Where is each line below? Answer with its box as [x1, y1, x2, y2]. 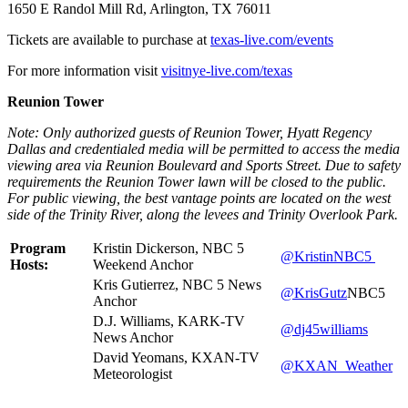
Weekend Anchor [93, 256, 193, 272]
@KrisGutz [280, 284, 347, 301]
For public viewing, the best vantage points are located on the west [7, 189, 391, 206]
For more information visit [7, 62, 161, 78]
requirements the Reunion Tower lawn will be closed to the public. [7, 173, 386, 189]
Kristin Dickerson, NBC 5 [93, 240, 244, 256]
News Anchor [93, 329, 173, 345]
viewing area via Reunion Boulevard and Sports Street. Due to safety [7, 157, 401, 173]
